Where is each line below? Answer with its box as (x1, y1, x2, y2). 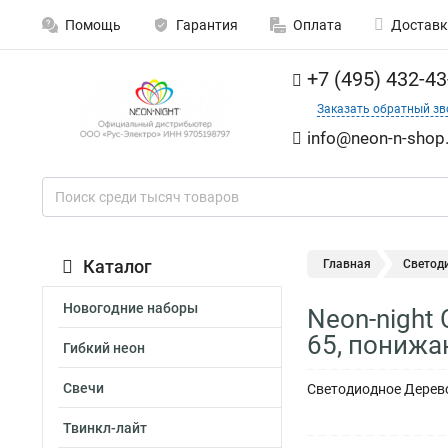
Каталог (83, 256, 152, 277)
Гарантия (176, 17, 238, 33)
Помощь (65, 17, 121, 33)
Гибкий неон (63, 340, 145, 356)
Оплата (293, 17, 342, 33)
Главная (323, 257, 371, 271)
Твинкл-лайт (63, 420, 147, 436)
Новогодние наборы (63, 300, 198, 316)
